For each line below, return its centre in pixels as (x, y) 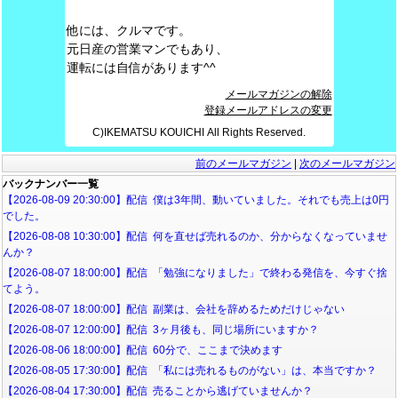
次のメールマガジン (347, 163)
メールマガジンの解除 (279, 94)
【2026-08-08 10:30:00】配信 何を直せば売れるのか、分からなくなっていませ (195, 236)
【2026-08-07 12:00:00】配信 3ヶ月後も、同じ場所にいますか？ (161, 330)
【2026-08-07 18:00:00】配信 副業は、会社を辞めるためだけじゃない (174, 309)
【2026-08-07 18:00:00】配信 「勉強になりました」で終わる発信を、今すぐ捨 (195, 273)
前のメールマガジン (243, 163)
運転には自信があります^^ (141, 68)
